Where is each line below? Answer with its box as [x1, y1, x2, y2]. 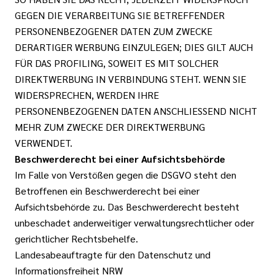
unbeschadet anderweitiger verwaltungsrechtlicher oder [15, 216, 254, 229]
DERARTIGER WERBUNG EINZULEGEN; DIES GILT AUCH [15, 41, 253, 53]
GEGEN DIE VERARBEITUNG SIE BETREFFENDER [15, 9, 225, 21]
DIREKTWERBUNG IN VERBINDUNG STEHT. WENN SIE [15, 72, 246, 85]
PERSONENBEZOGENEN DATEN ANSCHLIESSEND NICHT [15, 104, 257, 117]
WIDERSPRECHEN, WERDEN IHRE [15, 88, 159, 101]
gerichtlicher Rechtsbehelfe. [15, 232, 138, 245]
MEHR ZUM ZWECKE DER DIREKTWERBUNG [15, 120, 205, 133]
